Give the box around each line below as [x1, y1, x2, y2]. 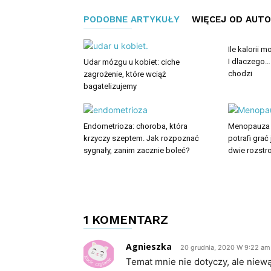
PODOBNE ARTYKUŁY [83, 14, 180, 25]
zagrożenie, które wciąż [83, 70, 166, 79]
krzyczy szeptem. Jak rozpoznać [83, 134, 199, 143]
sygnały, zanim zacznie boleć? [83, 146, 190, 155]
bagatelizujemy [83, 82, 137, 91]
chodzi [228, 69, 252, 78]
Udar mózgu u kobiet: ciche [83, 57, 180, 67]
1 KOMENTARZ [83, 212, 168, 227]
